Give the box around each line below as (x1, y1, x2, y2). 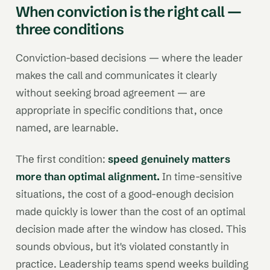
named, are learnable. (16, 121, 119, 134)
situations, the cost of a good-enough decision (16, 187, 234, 200)
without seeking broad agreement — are (16, 86, 206, 99)
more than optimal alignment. (16, 169, 160, 183)
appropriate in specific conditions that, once (16, 104, 223, 117)
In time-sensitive (160, 169, 242, 183)
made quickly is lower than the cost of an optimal (16, 204, 245, 218)
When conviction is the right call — (16, 3, 241, 21)
